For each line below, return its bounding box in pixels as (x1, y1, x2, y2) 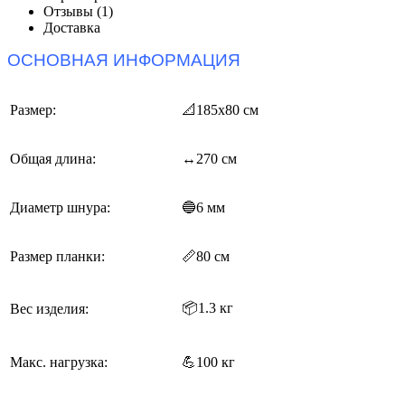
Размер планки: (10, 249, 105, 264)
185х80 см (196, 102, 259, 118)
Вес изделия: (10, 301, 89, 316)
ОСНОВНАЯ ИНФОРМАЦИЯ (7, 51, 240, 70)
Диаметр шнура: (10, 200, 110, 215)
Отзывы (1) (43, 4, 113, 19)
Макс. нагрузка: (10, 354, 108, 370)
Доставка (43, 20, 100, 35)
